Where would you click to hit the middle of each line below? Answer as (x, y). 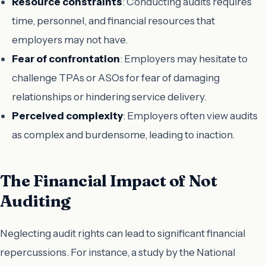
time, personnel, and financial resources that (113, 20)
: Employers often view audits (190, 115)
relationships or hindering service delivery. (109, 96)
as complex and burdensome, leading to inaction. (123, 134)
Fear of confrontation (66, 58)
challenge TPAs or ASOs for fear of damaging (116, 77)
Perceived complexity (67, 115)
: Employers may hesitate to (184, 58)
